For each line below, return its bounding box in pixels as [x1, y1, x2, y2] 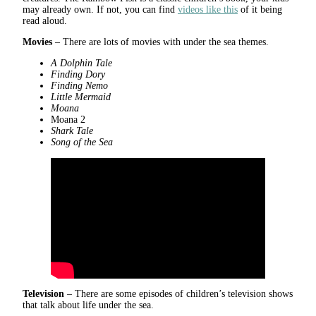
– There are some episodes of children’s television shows [64, 288, 293, 300]
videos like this [178, 4, 238, 16]
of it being [238, 4, 282, 16]
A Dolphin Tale [51, 58, 115, 69]
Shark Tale [51, 126, 96, 137]
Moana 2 [51, 114, 85, 126]
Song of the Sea [51, 137, 113, 148]
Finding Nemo [51, 80, 108, 92]
